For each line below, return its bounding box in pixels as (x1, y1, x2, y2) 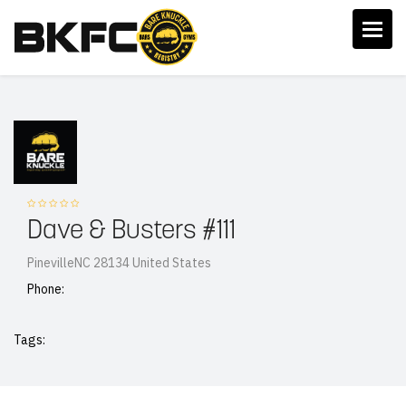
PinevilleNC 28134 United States (27, 254, 211, 271)
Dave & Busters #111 (27, 217, 236, 245)
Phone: (27, 280, 64, 297)
